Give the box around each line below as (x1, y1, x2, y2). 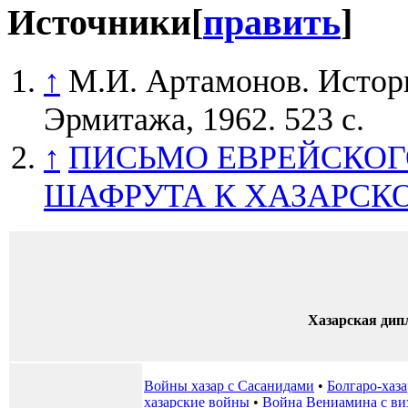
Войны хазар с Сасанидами (144, 378, 314, 394)
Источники (7, 3, 191, 44)
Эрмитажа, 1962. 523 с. (44, 101, 364, 138)
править (203, 3, 341, 44)
